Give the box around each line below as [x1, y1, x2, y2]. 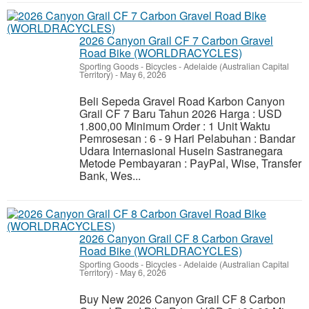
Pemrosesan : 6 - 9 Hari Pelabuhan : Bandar [79, 130, 295, 146]
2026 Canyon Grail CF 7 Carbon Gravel [79, 32, 273, 48]
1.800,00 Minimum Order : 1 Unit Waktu [79, 118, 270, 134]
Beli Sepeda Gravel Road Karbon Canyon [79, 93, 285, 109]
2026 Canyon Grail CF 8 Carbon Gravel [79, 230, 273, 246]
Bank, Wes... [79, 168, 141, 183]
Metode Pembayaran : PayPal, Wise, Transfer [79, 155, 301, 171]
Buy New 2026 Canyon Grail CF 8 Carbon [79, 291, 286, 307]
